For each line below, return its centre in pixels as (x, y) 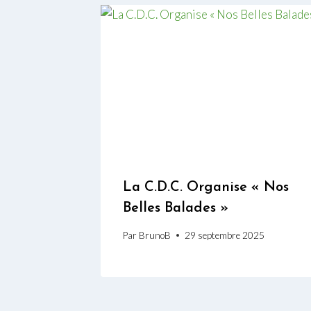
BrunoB (155, 235)
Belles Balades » (176, 209)
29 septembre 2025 (225, 235)
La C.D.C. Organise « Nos (206, 188)
